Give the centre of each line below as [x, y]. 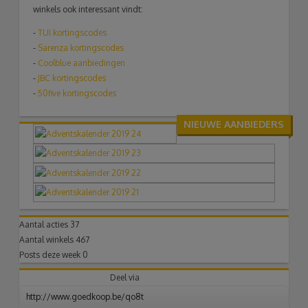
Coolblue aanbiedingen [82, 63]
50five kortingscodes [77, 93]
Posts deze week [51, 254]
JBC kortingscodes [72, 78]
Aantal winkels [48, 239]
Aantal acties [45, 224]
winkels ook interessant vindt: [88, 10]
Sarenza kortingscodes [81, 48]
